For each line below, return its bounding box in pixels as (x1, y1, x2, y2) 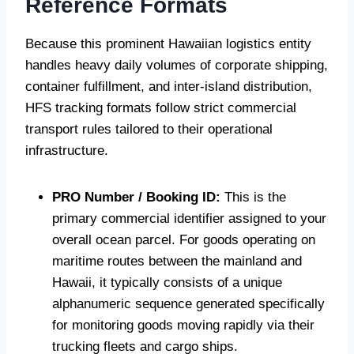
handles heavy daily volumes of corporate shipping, (25, 58, 328, 73)
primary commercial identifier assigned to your (52, 211, 326, 227)
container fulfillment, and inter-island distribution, (25, 79, 312, 95)
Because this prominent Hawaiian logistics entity (25, 36, 311, 52)
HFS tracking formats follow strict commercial (25, 100, 296, 116)
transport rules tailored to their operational (25, 122, 273, 137)
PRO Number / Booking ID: (52, 190, 220, 205)
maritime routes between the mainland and (52, 254, 302, 269)
